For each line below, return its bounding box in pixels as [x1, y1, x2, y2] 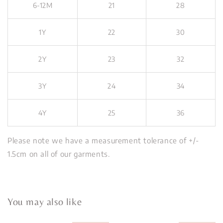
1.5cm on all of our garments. [7, 149, 110, 158]
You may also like [7, 195, 82, 207]
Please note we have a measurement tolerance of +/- [7, 135, 200, 145]
